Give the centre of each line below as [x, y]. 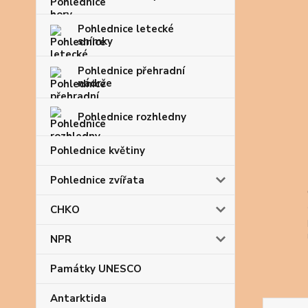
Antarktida [78, 298]
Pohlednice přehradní [131, 71]
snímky [95, 41]
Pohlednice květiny [98, 151]
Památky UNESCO [96, 269]
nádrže [95, 83]
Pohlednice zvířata [97, 180]
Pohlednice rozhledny [132, 117]
